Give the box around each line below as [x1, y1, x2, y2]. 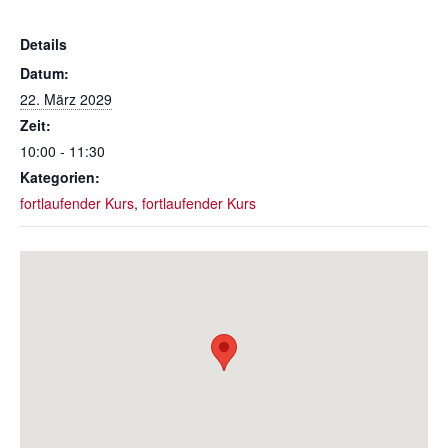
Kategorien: [20, 166, 100, 187]
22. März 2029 [20, 88, 112, 109]
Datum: [20, 62, 69, 83]
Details [20, 33, 67, 54]
